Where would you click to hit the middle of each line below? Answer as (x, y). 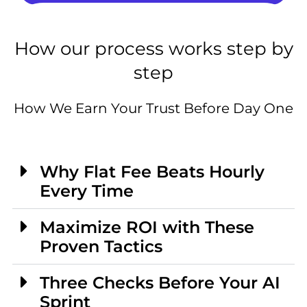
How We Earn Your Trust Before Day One (153, 109)
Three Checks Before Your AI (160, 283)
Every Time (86, 191)
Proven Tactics (101, 247)
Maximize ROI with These (147, 228)
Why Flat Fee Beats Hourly (152, 172)
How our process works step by (153, 49)
